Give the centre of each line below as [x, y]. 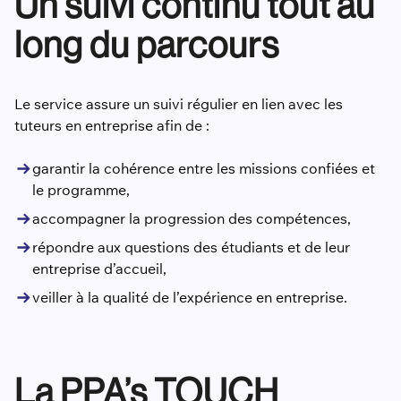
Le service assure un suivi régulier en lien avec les [179, 104]
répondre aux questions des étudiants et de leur [191, 247]
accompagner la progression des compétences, [192, 219]
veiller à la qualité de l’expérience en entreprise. [190, 298]
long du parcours [146, 45]
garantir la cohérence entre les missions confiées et [204, 169]
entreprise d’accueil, [99, 269]
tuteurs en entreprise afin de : [112, 126]
